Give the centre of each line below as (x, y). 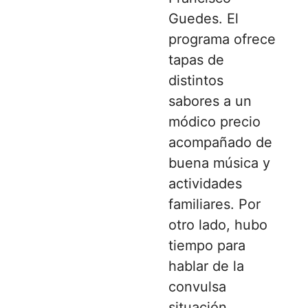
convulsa (197, 286)
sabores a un (210, 101)
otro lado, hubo (218, 224)
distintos (196, 80)
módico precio (214, 121)
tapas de (196, 59)
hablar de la (206, 266)
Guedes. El (203, 18)
